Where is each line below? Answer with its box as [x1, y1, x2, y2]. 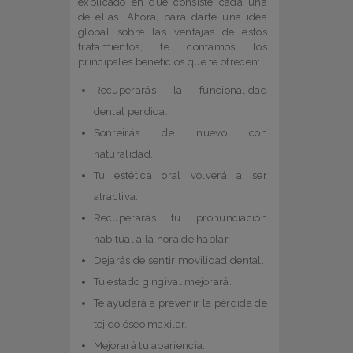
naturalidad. [93, 148, 154, 161]
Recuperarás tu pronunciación [93, 212, 267, 225]
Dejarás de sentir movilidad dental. [93, 255, 264, 267]
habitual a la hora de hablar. [93, 233, 231, 246]
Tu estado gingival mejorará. [93, 276, 232, 288]
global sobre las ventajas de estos [78, 26, 267, 39]
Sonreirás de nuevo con [93, 127, 267, 139]
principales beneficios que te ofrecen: [78, 56, 261, 69]
